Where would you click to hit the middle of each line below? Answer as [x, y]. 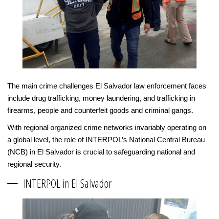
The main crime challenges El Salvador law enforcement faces [107, 86]
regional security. [34, 164]
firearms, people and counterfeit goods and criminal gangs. [100, 110]
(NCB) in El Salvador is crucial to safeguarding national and [101, 152]
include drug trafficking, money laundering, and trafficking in [101, 98]
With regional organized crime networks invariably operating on [107, 127]
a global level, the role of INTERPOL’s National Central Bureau [106, 139]
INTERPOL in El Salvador [67, 183]
